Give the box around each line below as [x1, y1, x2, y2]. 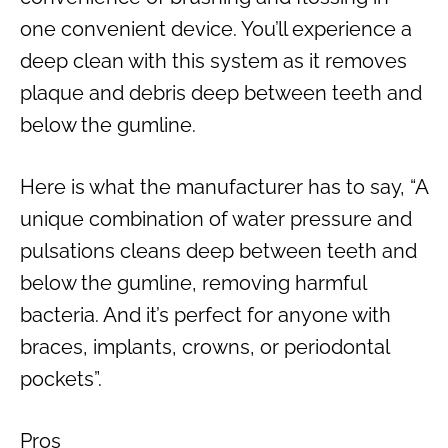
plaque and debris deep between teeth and [20, 80, 422, 105]
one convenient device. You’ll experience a [20, 16, 412, 41]
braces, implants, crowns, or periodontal [20, 334, 389, 359]
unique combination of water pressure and [20, 206, 412, 231]
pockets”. [20, 366, 102, 391]
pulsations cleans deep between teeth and [20, 238, 417, 263]
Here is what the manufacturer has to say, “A [20, 174, 428, 199]
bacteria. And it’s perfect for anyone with [20, 302, 391, 327]
